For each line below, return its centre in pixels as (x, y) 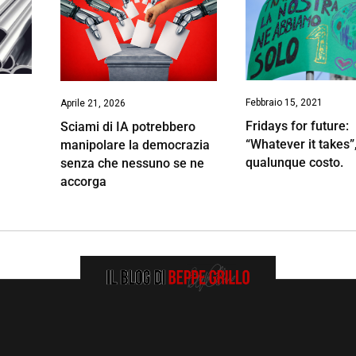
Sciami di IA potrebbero (128, 126)
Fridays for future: (298, 126)
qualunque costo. (295, 163)
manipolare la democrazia (135, 145)
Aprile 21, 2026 (93, 103)
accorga (83, 181)
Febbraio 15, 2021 (284, 103)
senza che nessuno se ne (132, 163)
